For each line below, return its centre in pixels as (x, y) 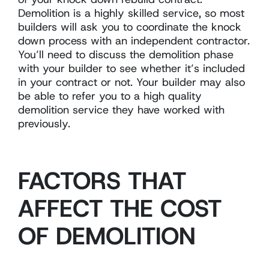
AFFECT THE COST (120, 208)
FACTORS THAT (102, 180)
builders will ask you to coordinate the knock (130, 27)
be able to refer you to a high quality (110, 96)
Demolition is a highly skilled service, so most (131, 13)
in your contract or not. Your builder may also (131, 82)
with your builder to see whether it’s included (131, 68)
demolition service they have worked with (121, 110)
